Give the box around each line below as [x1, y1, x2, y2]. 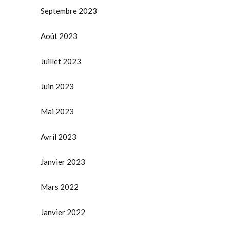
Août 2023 [41, 31, 78, 41]
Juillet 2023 [41, 56, 81, 66]
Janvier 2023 [41, 157, 85, 167]
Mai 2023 [41, 107, 74, 117]
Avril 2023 [41, 132, 76, 142]
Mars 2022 [41, 182, 79, 192]
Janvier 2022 [41, 207, 85, 217]
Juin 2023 [41, 82, 74, 91]
